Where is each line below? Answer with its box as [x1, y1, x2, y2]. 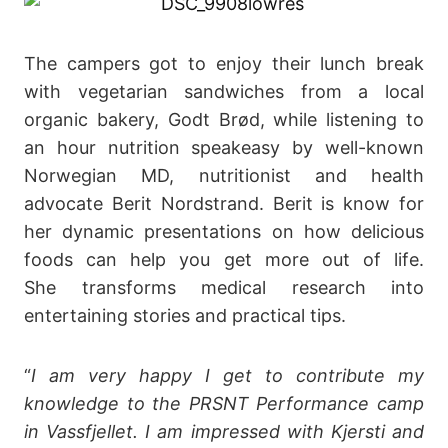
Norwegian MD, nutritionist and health [24, 164, 424, 186]
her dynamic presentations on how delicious [24, 220, 424, 242]
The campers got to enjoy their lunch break [24, 52, 424, 74]
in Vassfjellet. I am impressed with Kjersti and [24, 420, 424, 442]
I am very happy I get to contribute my [31, 364, 424, 386]
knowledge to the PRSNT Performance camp [24, 392, 424, 414]
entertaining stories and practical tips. [24, 304, 346, 326]
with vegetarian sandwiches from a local [24, 80, 424, 102]
